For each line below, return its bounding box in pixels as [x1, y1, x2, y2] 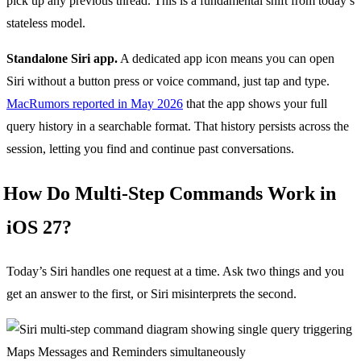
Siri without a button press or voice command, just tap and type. [6, 74, 330, 89]
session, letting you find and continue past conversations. [6, 142, 294, 156]
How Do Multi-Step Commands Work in [3, 183, 336, 205]
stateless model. [6, 16, 85, 31]
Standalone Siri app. [6, 52, 118, 66]
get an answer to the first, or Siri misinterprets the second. [6, 287, 297, 301]
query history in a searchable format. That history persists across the [6, 119, 349, 134]
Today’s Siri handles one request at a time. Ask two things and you [6, 264, 344, 279]
